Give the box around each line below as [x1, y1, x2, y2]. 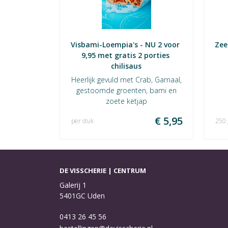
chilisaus [111, 61, 142, 71]
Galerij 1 [60, 180, 87, 190]
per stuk [71, 117, 94, 125]
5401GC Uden [60, 191, 105, 201]
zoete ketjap [105, 96, 147, 106]
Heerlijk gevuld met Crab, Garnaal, [71, 75, 182, 84]
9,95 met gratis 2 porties [81, 50, 169, 60]
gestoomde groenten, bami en [76, 85, 177, 95]
